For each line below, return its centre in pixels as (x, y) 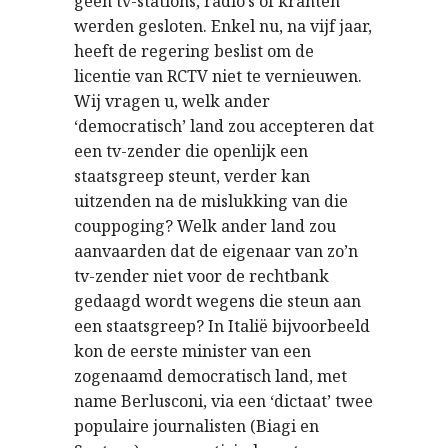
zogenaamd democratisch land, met (210, 376)
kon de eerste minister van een (192, 351)
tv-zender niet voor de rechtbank (201, 276)
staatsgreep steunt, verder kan (192, 176)
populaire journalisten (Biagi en (196, 426)
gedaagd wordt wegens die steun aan (217, 301)
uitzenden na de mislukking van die (211, 201)
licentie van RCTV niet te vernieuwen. (218, 76)
